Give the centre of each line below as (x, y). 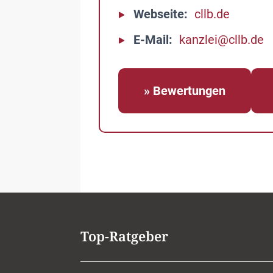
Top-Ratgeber (124, 236)
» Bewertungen (185, 91)
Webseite (159, 14)
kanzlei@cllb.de (222, 40)
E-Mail (151, 40)
